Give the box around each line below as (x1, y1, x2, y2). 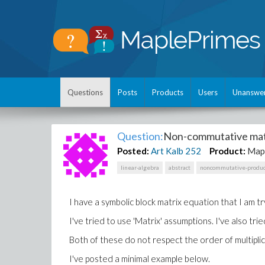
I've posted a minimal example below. (69, 253, 210, 264)
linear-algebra (121, 164, 160, 171)
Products (152, 88, 183, 97)
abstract (169, 164, 191, 171)
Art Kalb (151, 146, 184, 156)
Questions (67, 88, 103, 97)
